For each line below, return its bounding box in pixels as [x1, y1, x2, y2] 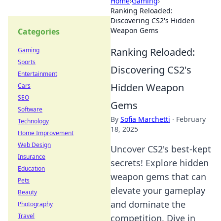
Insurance [18, 152, 45, 161]
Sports [18, 58, 36, 66]
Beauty [18, 188, 37, 196]
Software [18, 105, 42, 113]
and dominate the [110, 198, 185, 210]
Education [18, 164, 45, 173]
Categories [18, 26, 60, 37]
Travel [18, 212, 35, 220]
